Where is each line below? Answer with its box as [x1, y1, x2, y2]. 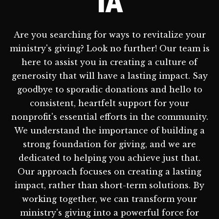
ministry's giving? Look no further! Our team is [9, 43, 210, 53]
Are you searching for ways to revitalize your [13, 29, 206, 40]
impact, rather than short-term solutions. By [15, 180, 204, 190]
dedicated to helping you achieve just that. [19, 153, 200, 163]
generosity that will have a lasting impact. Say [11, 70, 208, 81]
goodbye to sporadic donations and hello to [17, 84, 202, 94]
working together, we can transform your [22, 194, 197, 204]
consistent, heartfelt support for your [30, 98, 189, 108]
